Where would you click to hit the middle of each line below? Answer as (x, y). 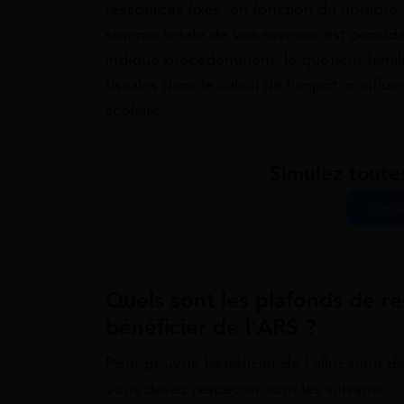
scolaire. (135, 110)
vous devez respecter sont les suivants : (249, 389)
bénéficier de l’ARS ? (211, 328)
